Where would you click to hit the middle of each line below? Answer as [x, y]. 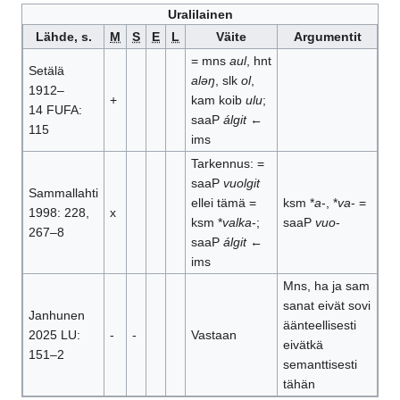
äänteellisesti [319, 325]
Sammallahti [63, 193]
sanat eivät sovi [326, 306]
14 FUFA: [55, 110]
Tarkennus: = [227, 164]
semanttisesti [320, 365]
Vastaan [213, 335]
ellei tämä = [223, 203]
